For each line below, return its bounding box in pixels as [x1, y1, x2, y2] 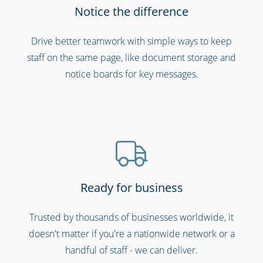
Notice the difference [75, 3, 188, 19]
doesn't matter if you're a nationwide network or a [28, 227, 235, 240]
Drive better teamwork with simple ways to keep [31, 34, 232, 48]
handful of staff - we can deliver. [65, 243, 198, 257]
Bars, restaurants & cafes [85, 25, 178, 36]
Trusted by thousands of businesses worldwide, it [29, 210, 234, 224]
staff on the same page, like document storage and [27, 50, 236, 64]
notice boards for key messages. [65, 67, 198, 80]
